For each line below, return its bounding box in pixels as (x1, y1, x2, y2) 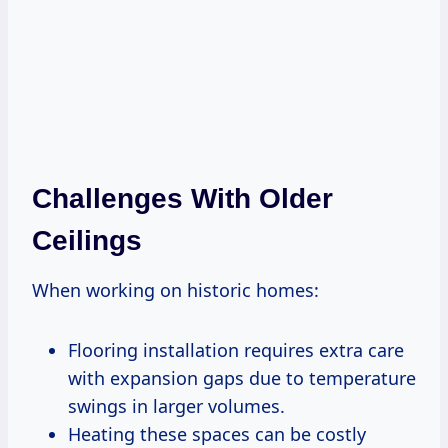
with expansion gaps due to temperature (68, 365, 416, 390)
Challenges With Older (32, 182, 333, 214)
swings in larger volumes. (68, 393, 285, 418)
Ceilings (32, 224, 142, 256)
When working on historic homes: (32, 277, 319, 302)
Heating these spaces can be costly (68, 421, 366, 446)
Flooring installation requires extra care (68, 337, 404, 362)
